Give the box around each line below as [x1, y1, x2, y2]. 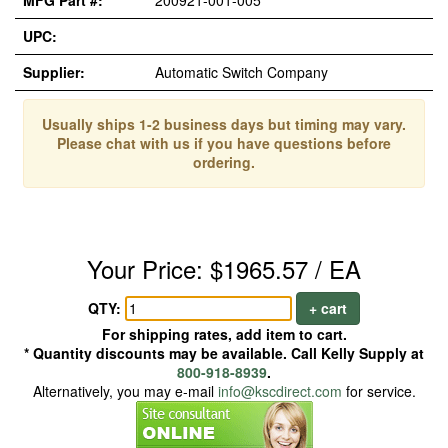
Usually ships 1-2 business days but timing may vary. [42, 114, 406, 134]
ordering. [193, 152, 255, 172]
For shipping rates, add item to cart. [101, 324, 347, 344]
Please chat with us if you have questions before [57, 133, 391, 153]
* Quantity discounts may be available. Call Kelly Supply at [24, 343, 424, 363]
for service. [341, 381, 416, 401]
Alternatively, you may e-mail [32, 381, 218, 401]
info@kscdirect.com [217, 381, 342, 401]
